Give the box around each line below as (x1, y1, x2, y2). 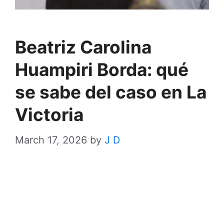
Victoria (15, 104, 83, 126)
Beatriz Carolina (15, 36, 151, 58)
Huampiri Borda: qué (15, 59, 188, 81)
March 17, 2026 (15, 134, 87, 146)
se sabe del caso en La (15, 81, 206, 103)
